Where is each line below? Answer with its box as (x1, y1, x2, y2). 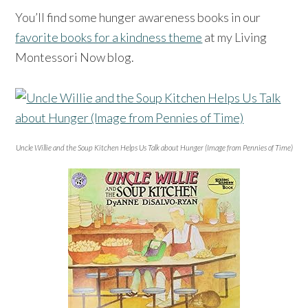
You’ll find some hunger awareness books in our (15, 9, 261, 25)
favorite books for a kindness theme (15, 29, 203, 45)
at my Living (202, 29, 267, 45)
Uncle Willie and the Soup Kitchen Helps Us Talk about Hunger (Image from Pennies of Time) (15, 142, 293, 152)
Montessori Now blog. (15, 49, 135, 65)
